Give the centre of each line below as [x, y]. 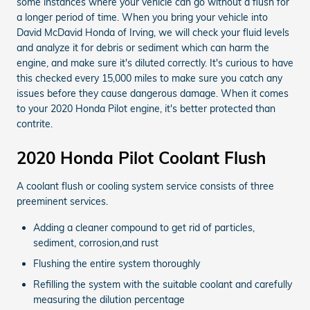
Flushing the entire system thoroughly [117, 263]
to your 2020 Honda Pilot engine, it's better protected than [146, 108]
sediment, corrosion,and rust [96, 243]
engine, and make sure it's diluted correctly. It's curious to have [155, 63]
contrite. [35, 124]
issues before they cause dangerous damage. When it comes [153, 93]
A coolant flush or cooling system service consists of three [145, 186]
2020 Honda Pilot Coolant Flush [141, 157]
